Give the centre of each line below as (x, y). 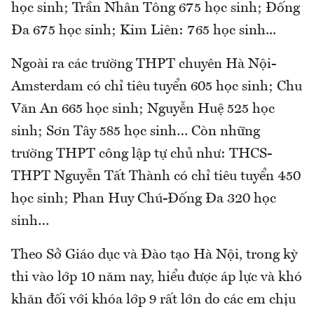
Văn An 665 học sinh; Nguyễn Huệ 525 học (143, 110)
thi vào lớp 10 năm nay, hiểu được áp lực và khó (157, 278)
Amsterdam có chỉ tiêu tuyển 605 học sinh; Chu (157, 87)
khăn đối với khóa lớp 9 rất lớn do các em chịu (153, 300)
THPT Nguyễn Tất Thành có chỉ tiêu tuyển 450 (156, 177)
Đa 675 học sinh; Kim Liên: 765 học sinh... (144, 31)
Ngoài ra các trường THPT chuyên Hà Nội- (144, 65)
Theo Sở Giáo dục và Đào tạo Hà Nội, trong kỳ (154, 255)
